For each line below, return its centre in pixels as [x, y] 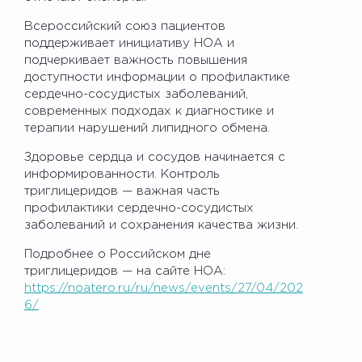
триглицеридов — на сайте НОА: [125, 271]
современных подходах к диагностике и [149, 111]
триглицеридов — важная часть [122, 191]
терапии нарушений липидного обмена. [147, 128]
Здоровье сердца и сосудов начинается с [155, 157]
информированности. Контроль [122, 174]
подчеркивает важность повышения [136, 60]
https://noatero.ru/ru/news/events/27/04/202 [164, 288]
